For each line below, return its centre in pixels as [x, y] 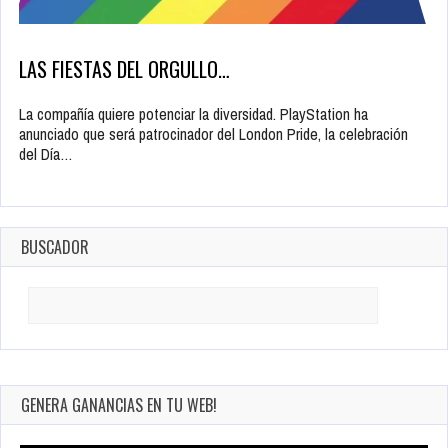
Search [40, 296]
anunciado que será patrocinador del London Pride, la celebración [213, 134]
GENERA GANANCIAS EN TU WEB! [119, 405]
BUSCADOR [55, 247]
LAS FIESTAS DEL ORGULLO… [124, 69]
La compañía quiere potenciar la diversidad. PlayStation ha [193, 114]
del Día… [46, 154]
